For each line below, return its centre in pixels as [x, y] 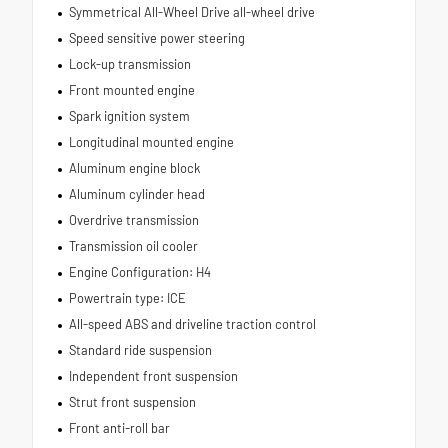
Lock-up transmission [129, 63]
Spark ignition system [129, 115]
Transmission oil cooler [133, 245]
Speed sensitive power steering [156, 37]
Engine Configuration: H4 [139, 271]
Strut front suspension [132, 401]
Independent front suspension [153, 375]
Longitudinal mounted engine [151, 141]
